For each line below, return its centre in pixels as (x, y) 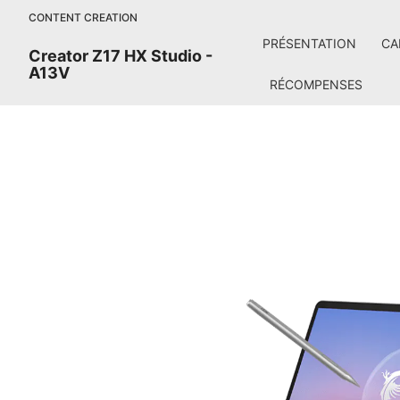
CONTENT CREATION (83, 17)
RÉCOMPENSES (317, 84)
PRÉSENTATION (310, 43)
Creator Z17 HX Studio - (121, 56)
